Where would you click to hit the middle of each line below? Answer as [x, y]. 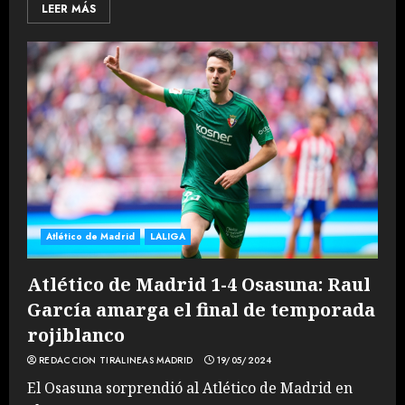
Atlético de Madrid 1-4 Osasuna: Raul [199, 284]
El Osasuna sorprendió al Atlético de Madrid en [190, 388]
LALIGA [168, 236]
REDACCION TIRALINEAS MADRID [116, 360]
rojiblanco [76, 335]
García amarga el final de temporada [201, 310]
